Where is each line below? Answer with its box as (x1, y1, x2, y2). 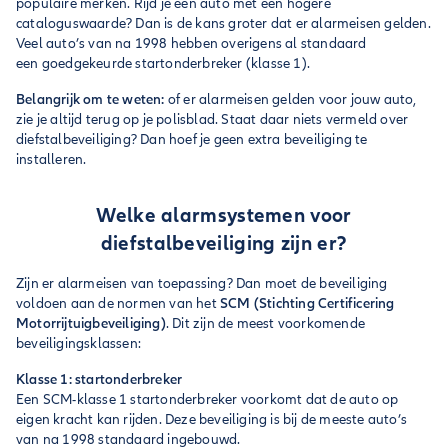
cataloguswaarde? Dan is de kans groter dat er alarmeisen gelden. (16, 15, 431, 32)
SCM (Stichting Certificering (220, 295, 395, 312)
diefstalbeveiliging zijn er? (100, 231, 348, 256)
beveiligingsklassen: (16, 335, 141, 352)
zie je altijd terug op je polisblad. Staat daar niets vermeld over (16, 111, 409, 128)
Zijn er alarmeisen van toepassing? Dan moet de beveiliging (16, 275, 388, 292)
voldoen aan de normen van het (16, 295, 220, 312)
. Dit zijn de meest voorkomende (165, 315, 366, 332)
